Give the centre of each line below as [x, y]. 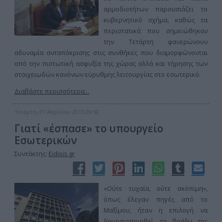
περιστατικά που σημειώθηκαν [156, 31]
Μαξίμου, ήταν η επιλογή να [156, 210]
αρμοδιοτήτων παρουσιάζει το [156, 9]
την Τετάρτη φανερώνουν [156, 42]
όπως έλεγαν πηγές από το [156, 199]
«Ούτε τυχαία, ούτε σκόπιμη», [156, 188]
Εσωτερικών [46, 140]
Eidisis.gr [62, 154]
